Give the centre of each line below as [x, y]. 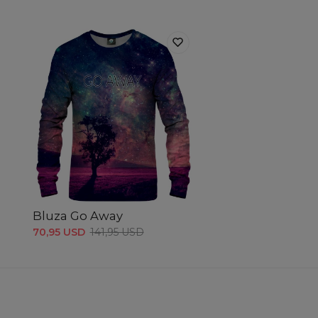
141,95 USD [117, 232]
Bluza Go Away [77, 215]
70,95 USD [59, 232]
